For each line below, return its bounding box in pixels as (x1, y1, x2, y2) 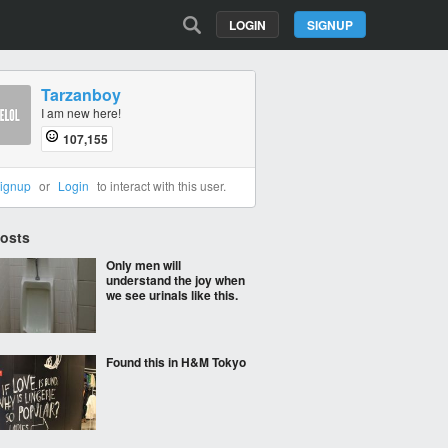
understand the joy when (106, 271, 245, 289)
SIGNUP (307, 16, 353, 34)
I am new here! (41, 104, 121, 121)
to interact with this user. (93, 177, 226, 194)
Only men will (106, 256, 181, 274)
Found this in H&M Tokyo (106, 353, 246, 371)
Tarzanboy (41, 83, 121, 106)
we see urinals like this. (106, 286, 238, 304)
